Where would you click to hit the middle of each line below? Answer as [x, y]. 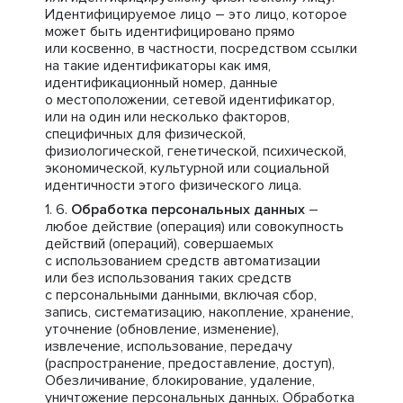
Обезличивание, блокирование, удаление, [180, 381]
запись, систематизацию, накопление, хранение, [199, 312]
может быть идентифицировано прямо [170, 31]
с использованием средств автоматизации [183, 261]
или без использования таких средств [168, 278]
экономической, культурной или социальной [187, 168]
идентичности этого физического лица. [173, 185]
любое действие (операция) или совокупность [194, 227]
